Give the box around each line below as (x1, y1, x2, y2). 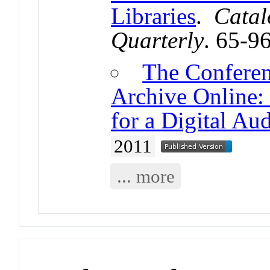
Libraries (111, 2, 196, 29)
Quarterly (111, 27, 204, 53)
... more (116, 165, 175, 187)
